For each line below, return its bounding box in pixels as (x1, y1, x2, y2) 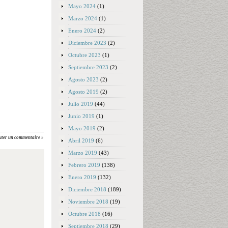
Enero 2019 (68, 174, 96, 180)
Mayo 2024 (68, 3, 96, 9)
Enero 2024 (68, 27, 96, 34)
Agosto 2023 (68, 76, 99, 82)
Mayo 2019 (68, 125, 96, 131)
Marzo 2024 (68, 15, 97, 21)
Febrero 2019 (68, 162, 100, 168)
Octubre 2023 (68, 52, 101, 58)
